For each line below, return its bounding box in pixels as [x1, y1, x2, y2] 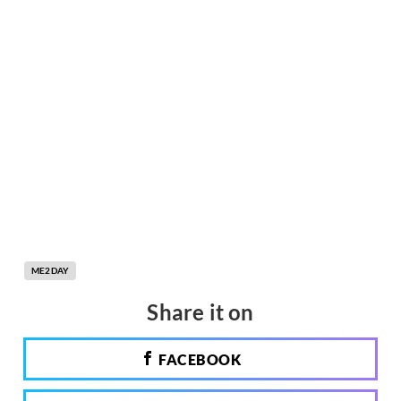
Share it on [147, 299, 254, 326]
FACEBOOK [155, 351, 241, 369]
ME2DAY [31, 265, 70, 277]
